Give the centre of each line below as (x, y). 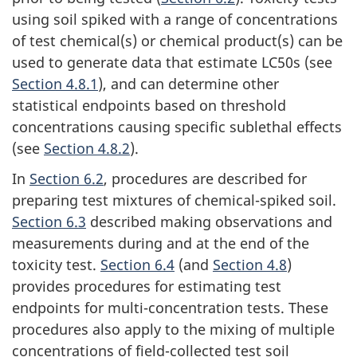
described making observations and (209, 222)
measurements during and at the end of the (161, 243)
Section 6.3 (49, 222)
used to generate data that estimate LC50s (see (172, 62)
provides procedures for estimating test (147, 286)
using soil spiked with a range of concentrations (175, 19)
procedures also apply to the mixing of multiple (173, 330)
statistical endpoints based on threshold (149, 105)
